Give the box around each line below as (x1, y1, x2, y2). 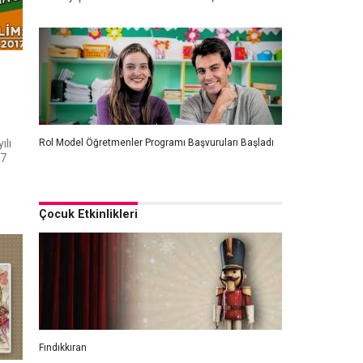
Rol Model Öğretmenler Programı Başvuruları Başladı (39, 137, 274, 148)
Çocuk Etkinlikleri (39, 207, 138, 221)
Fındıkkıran (39, 342, 87, 353)
